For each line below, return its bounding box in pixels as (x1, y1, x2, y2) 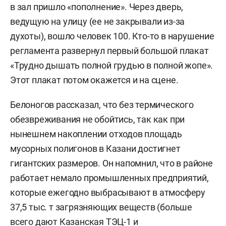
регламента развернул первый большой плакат (10, 45, 209, 56)
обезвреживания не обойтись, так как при (10, 114, 185, 125)
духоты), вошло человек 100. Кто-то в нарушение (10, 31, 214, 41)
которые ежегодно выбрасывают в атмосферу (10, 187, 205, 198)
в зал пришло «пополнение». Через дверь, (10, 2, 184, 12)
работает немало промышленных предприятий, (10, 173, 209, 183)
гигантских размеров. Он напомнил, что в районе (10, 158, 213, 168)
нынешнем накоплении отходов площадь (10, 129, 182, 139)
